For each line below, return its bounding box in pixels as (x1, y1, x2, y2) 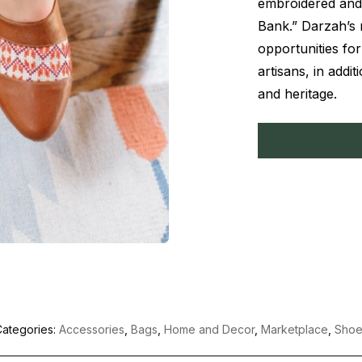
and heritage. (258, 86, 337, 102)
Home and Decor (163, 322, 255, 336)
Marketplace (260, 322, 328, 336)
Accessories (58, 322, 124, 336)
